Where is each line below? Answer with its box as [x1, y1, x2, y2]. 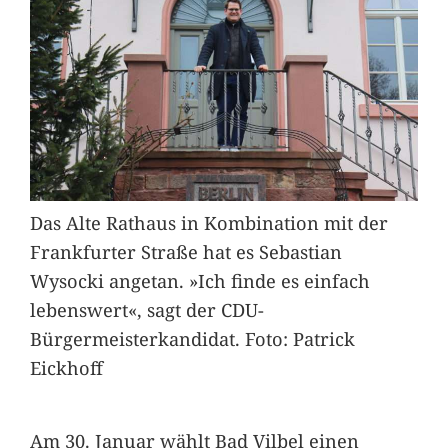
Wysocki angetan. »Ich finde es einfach [29, 267, 370, 293]
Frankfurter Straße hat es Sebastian [29, 238, 342, 264]
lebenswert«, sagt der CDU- [29, 296, 264, 322]
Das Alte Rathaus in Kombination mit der [29, 209, 388, 235]
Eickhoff [29, 354, 103, 380]
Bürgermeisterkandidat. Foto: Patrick [29, 325, 355, 351]
